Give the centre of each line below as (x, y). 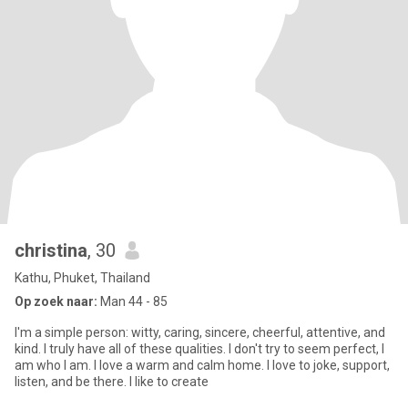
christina (51, 250)
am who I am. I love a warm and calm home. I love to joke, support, (202, 365)
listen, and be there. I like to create (112, 382)
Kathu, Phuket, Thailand (82, 278)
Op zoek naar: (56, 301)
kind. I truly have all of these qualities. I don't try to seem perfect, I (199, 349)
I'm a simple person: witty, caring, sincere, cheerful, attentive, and (200, 332)
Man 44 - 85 (133, 301)
